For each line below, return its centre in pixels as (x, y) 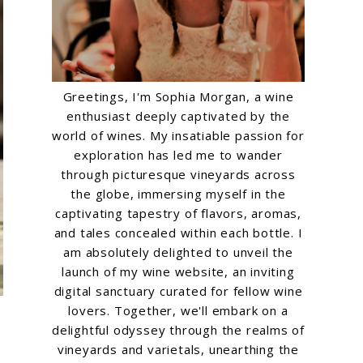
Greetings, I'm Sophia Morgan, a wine (178, 97)
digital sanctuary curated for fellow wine (178, 291)
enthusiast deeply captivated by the (178, 116)
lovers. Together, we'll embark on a (178, 311)
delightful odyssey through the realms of (178, 330)
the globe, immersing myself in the (178, 194)
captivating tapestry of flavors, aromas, (178, 214)
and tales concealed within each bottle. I (178, 233)
